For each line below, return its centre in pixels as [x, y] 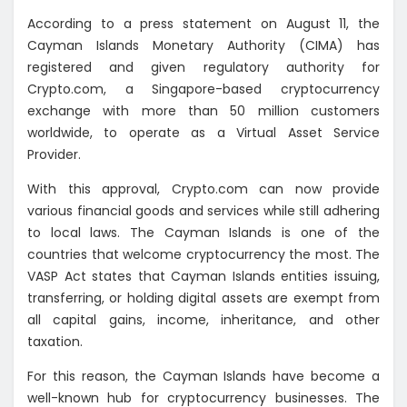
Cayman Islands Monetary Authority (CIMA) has [203, 46]
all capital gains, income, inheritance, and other [203, 320]
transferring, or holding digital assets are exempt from [203, 298]
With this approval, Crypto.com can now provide [203, 189]
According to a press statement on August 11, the [203, 24]
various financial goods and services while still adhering [203, 211]
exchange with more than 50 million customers [203, 111]
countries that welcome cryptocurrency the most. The [203, 255]
